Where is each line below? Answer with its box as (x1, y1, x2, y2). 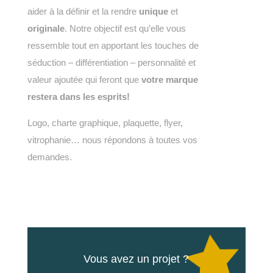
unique (138, 5, 168, 16)
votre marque (141, 74, 198, 85)
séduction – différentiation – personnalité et (27, 57, 196, 68)
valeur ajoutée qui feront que (27, 74, 141, 85)
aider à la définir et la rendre (27, 5, 139, 16)
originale (27, 23, 65, 34)
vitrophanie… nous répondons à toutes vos (27, 134, 197, 145)
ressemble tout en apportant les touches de (27, 40, 199, 51)
